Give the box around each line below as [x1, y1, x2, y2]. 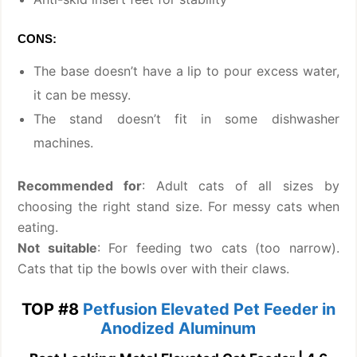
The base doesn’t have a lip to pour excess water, [33, 62, 339, 79]
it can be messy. [33, 86, 131, 103]
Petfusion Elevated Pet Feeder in [82, 299, 335, 319]
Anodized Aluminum [100, 318, 257, 338]
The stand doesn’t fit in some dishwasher [33, 110, 339, 127]
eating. [18, 218, 59, 235]
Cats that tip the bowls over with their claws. [18, 260, 290, 277]
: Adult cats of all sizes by [141, 177, 339, 194]
